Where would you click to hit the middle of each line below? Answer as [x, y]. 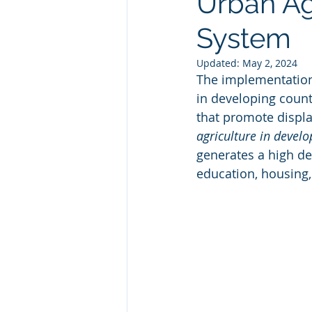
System [244, 38]
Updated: [219, 63]
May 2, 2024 [270, 63]
